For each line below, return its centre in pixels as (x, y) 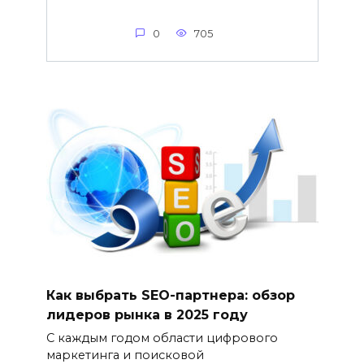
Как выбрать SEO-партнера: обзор (170, 295)
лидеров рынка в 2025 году (147, 314)
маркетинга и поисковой (125, 355)
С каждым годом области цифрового (162, 338)
